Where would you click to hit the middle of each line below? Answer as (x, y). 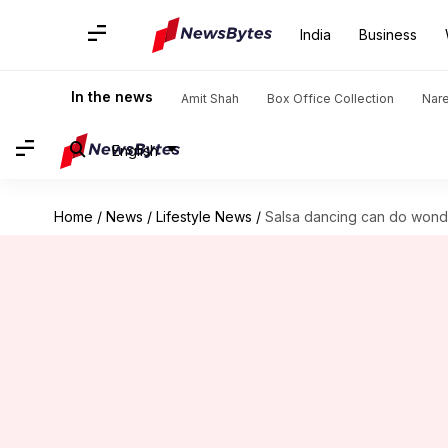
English (135, 150)
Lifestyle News (203, 216)
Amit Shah (210, 98)
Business (388, 34)
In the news (112, 96)
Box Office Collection (330, 98)
